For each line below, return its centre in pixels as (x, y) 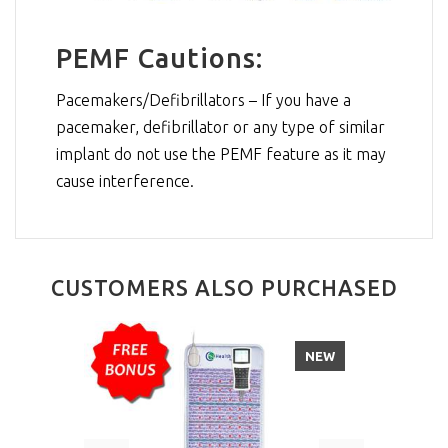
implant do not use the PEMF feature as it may (221, 153)
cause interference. (125, 180)
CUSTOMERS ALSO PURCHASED (224, 287)
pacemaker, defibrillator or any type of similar (220, 126)
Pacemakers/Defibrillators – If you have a (203, 99)
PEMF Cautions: (159, 58)
